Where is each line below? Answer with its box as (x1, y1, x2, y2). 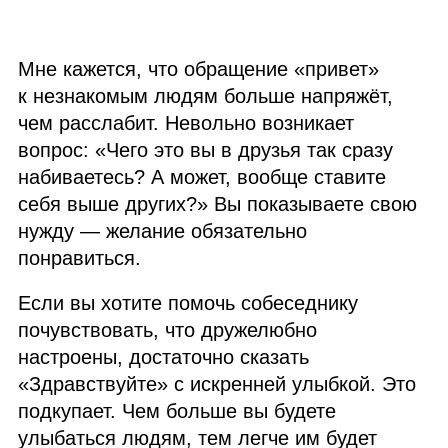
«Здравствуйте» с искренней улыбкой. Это (18, 373, 417, 395)
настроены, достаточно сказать (18, 346, 310, 368)
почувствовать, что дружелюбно (18, 319, 318, 341)
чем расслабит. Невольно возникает (18, 112, 355, 134)
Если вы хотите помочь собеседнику (18, 292, 359, 314)
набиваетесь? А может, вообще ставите (18, 166, 387, 188)
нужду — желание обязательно (18, 220, 308, 242)
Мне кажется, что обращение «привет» (18, 58, 380, 80)
